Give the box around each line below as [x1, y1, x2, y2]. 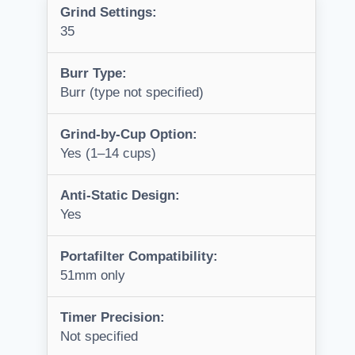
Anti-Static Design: [60, 188, 180, 204]
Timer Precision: [60, 310, 165, 326]
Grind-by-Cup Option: [60, 127, 197, 143]
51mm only [60, 268, 125, 284]
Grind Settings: [60, 5, 157, 21]
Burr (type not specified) [60, 85, 204, 101]
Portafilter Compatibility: [60, 249, 218, 265]
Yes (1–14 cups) [60, 146, 156, 162]
